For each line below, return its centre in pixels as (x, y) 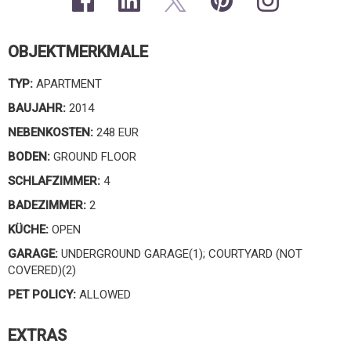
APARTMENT (67, 84)
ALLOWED (103, 295)
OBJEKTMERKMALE (78, 52)
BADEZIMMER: (47, 205)
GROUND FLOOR (93, 157)
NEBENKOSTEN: (51, 132)
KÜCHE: (28, 230)
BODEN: (29, 157)
